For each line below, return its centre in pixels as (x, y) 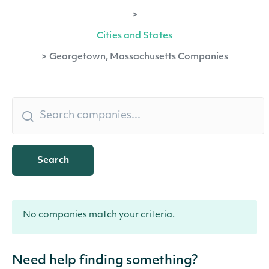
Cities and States (134, 36)
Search (53, 160)
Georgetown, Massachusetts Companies (138, 57)
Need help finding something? (105, 261)
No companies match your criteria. (99, 215)
